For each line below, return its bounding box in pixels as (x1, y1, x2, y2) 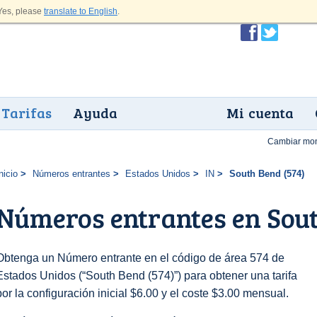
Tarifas (1, 103, 52, 122)
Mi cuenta (226, 103, 294, 122)
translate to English (44, 6, 117, 16)
